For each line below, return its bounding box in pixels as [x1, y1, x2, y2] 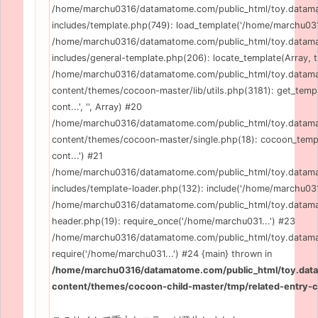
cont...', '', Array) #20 [52, 101, 142, 112]
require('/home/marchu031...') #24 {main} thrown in [52, 248, 272, 259]
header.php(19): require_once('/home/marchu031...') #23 [52, 215, 295, 226]
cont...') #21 [52, 150, 103, 161]
